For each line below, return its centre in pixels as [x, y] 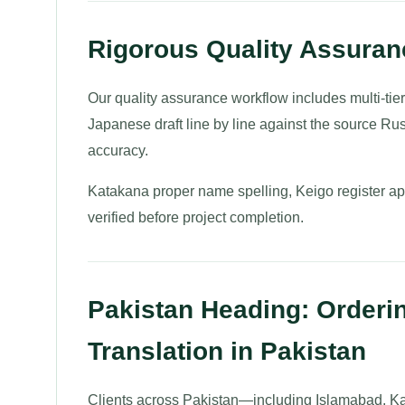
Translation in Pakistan [227, 351]
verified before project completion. [196, 217]
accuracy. [118, 151]
